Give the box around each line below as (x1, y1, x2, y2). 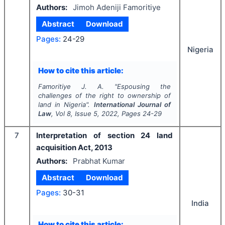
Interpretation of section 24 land (36, 131, 173, 141)
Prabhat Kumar (72, 156, 125, 166)
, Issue (70, 109, 93, 118)
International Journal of (93, 100, 171, 109)
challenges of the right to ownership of (38, 91, 171, 100)
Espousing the (117, 82, 171, 91)
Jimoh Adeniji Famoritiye (72, 2, 161, 12)
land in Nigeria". (38, 100, 94, 109)
